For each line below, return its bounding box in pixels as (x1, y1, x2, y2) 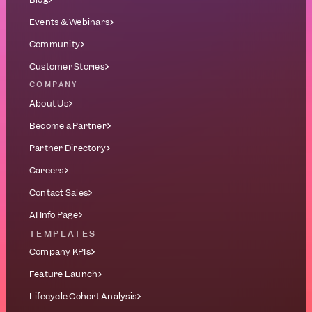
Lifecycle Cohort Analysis (29, 290, 136, 302)
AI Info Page (29, 209, 78, 221)
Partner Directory (29, 142, 107, 154)
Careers (29, 164, 64, 176)
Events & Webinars (29, 16, 110, 28)
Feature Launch (29, 268, 98, 280)
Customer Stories (29, 61, 104, 72)
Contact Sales (29, 187, 88, 198)
